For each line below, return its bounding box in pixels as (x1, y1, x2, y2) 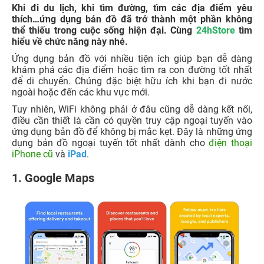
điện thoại (209, 137, 253, 148)
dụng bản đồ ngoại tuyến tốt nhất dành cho (12, 137, 209, 148)
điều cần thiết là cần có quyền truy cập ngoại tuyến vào (12, 115, 252, 126)
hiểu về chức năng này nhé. (12, 36, 128, 47)
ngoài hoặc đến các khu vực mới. (12, 87, 150, 98)
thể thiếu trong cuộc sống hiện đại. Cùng (12, 25, 196, 36)
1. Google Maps (12, 171, 94, 185)
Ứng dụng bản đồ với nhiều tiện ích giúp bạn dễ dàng (12, 53, 252, 64)
